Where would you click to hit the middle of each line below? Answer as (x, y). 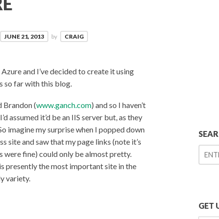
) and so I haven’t (119, 105)
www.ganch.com (64, 105)
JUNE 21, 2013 (24, 37)
